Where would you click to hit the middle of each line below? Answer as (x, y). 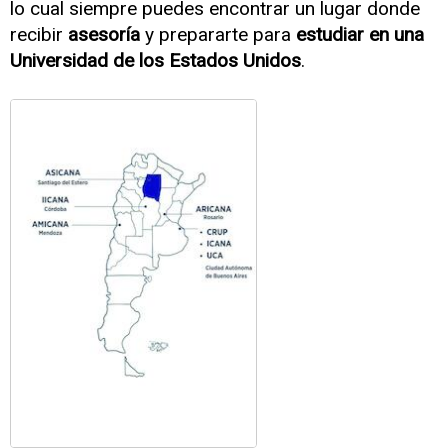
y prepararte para (218, 35)
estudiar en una (360, 35)
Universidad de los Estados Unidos (155, 61)
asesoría (104, 35)
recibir (39, 35)
